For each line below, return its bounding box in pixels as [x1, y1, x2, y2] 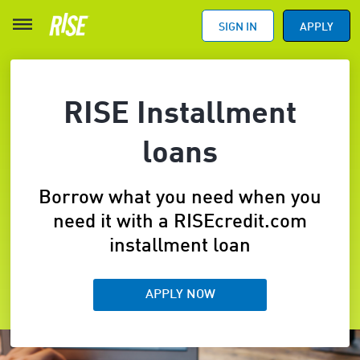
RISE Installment [63, 99, 297, 130]
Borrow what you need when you [39, 188, 321, 208]
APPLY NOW [145, 288, 215, 301]
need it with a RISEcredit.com [53, 212, 307, 232]
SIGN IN [218, 22, 257, 33]
